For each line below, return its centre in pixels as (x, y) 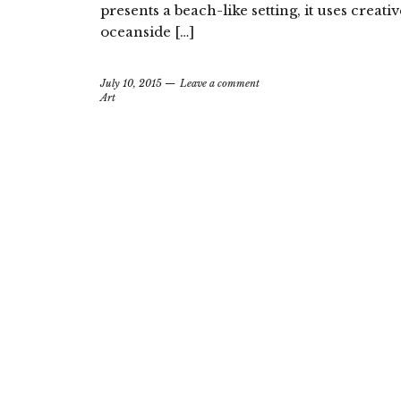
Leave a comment (220, 83)
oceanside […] (147, 32)
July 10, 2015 (131, 83)
